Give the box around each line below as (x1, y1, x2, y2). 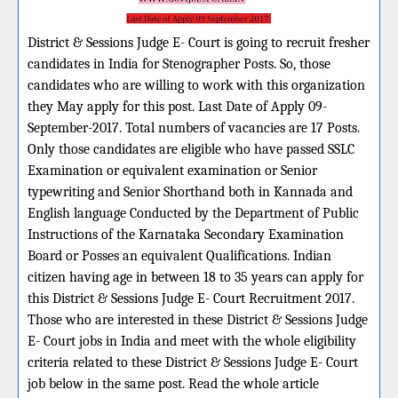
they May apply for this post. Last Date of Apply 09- (28, 99, 327, 115)
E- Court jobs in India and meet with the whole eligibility (28, 333, 356, 349)
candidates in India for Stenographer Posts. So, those (28, 56, 330, 72)
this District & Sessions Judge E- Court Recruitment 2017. (28, 291, 354, 306)
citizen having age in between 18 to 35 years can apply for (28, 269, 363, 285)
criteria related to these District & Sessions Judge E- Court (28, 354, 358, 370)
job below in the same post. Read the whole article (28, 376, 319, 392)
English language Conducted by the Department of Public (28, 205, 359, 221)
